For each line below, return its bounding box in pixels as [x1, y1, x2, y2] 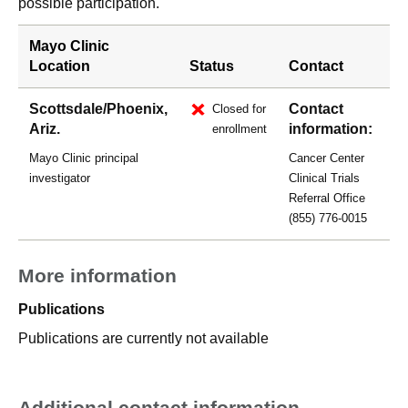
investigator [29, 171, 90, 185]
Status [189, 58, 234, 74]
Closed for [212, 102, 266, 116]
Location [29, 58, 90, 74]
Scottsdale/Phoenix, [29, 101, 168, 117]
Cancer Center [289, 151, 364, 165]
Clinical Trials [289, 171, 360, 185]
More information [18, 265, 177, 286]
